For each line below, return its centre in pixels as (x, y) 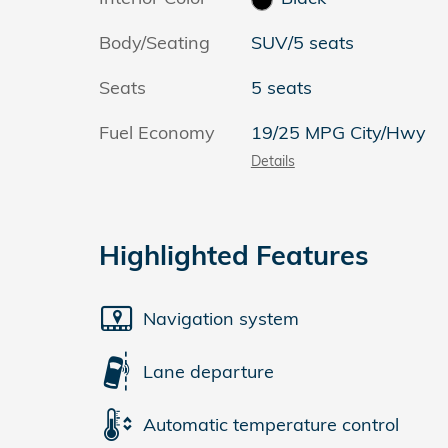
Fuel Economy (157, 132)
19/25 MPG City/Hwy (338, 132)
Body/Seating (154, 42)
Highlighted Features (234, 255)
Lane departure (208, 371)
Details (272, 160)
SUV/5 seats (302, 42)
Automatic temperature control (271, 424)
